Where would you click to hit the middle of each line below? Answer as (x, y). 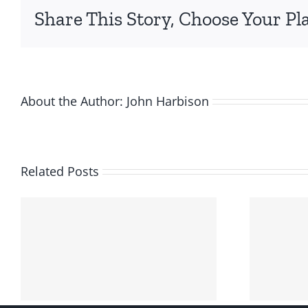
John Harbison (168, 101)
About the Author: (74, 101)
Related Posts (60, 171)
